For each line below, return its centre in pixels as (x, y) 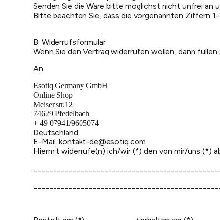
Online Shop (54, 95)
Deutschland (56, 132)
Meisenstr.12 (53, 104)
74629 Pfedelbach (62, 114)
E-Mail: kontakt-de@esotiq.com (90, 142)
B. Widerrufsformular (69, 42)
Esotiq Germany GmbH (71, 86)
